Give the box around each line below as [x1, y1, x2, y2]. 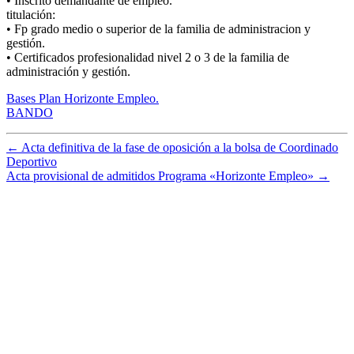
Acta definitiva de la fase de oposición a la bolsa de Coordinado [21, 140, 338, 154]
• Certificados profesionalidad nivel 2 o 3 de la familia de [6, 50, 289, 64]
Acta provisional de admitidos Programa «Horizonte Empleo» [6, 168, 314, 183]
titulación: [6, 7, 55, 21]
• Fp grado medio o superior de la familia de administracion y [6, 21, 311, 36]
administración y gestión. [6, 64, 130, 78]
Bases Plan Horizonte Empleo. [6, 91, 159, 105]
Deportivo [6, 154, 57, 168]
